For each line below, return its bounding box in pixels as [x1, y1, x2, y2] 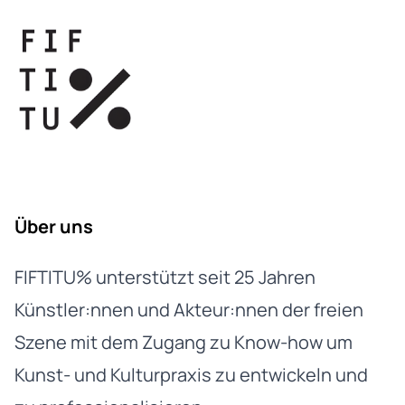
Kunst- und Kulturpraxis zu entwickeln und [14, 363, 368, 388]
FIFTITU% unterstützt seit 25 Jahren [14, 265, 316, 290]
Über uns [14, 214, 93, 240]
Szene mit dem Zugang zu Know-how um [14, 330, 353, 355]
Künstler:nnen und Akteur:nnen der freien [14, 297, 363, 323]
